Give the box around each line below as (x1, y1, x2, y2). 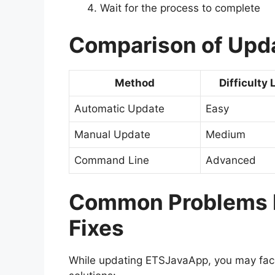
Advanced (206, 153, 256, 166)
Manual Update (74, 128, 150, 141)
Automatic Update (74, 102, 165, 115)
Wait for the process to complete (100, 2, 260, 15)
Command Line (74, 153, 149, 166)
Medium (206, 128, 246, 141)
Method (115, 76, 155, 89)
